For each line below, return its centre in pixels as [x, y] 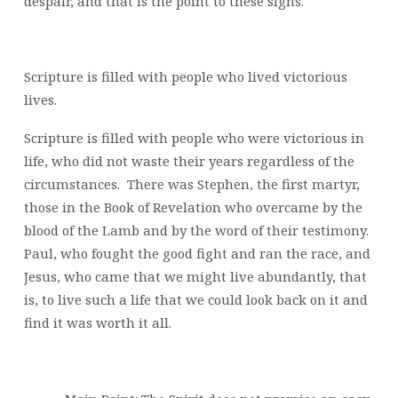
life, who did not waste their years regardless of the [189, 161]
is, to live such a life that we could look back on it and [195, 300]
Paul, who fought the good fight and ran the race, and [197, 254]
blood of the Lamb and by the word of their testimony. [198, 231]
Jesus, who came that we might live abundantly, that [195, 277]
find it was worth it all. [97, 323]
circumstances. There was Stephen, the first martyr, [191, 184]
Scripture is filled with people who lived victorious [185, 77]
